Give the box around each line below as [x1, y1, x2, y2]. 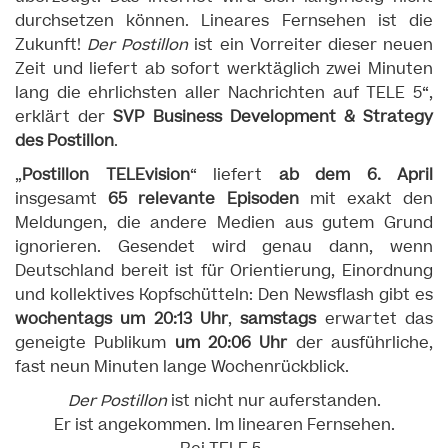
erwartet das [324, 308, 434, 330]
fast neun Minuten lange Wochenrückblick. [15, 356, 349, 378]
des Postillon [15, 130, 114, 152]
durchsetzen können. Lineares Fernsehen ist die [15, 10, 433, 32]
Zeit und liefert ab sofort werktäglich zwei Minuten [15, 58, 433, 80]
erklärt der [15, 106, 114, 128]
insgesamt [15, 188, 109, 210]
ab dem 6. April [278, 164, 433, 186]
